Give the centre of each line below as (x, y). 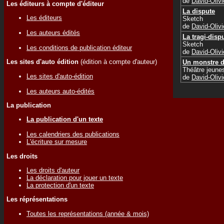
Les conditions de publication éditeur (79, 47)
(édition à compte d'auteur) (118, 62)
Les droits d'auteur (53, 170)
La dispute (199, 11)
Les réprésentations (37, 199)
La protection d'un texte (60, 185)
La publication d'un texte (65, 119)
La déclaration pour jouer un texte (75, 177)
